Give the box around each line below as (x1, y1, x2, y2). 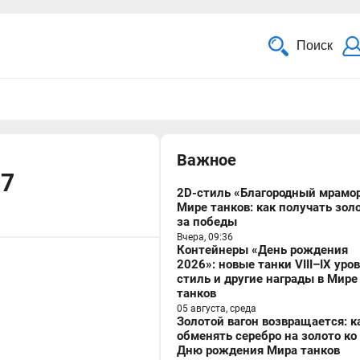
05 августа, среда (177, 303, 256, 314)
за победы (177, 215, 237, 229)
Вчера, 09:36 (177, 231, 233, 243)
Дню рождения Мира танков (177, 343, 340, 358)
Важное (177, 150, 236, 170)
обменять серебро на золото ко (177, 329, 357, 343)
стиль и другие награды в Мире (177, 272, 358, 286)
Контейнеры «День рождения (177, 243, 348, 257)
